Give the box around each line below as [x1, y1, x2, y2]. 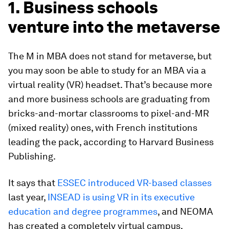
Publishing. [8, 151, 56, 162]
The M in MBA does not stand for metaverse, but [8, 51, 212, 61]
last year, [8, 192, 48, 202]
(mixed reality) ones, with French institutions [8, 122, 197, 133]
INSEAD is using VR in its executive [48, 192, 195, 202]
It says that [8, 177, 57, 188]
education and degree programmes [8, 206, 157, 217]
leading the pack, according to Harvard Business [8, 136, 214, 147]
